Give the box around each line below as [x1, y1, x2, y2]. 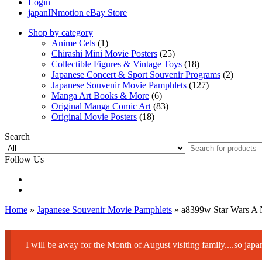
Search [5, 132, 30, 142]
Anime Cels [51, 38, 95, 49]
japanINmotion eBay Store [28, 8, 127, 18]
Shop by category [28, 27, 93, 38]
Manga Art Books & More [51, 91, 149, 101]
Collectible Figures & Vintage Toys [51, 59, 182, 70]
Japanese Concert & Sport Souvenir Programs [51, 70, 220, 80]
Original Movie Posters [51, 112, 137, 122]
